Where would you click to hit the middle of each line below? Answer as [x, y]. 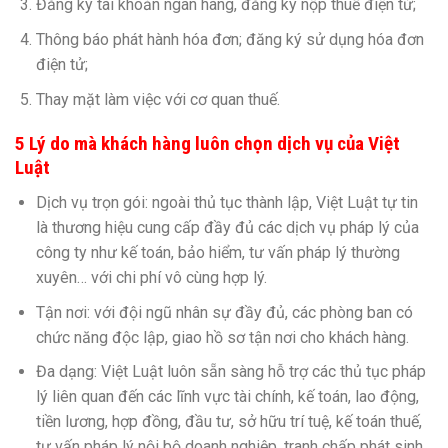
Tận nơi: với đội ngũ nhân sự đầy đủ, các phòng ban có [224, 312]
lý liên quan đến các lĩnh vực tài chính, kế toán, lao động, [227, 397]
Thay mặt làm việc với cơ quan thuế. [157, 99]
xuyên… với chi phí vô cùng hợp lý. [151, 277]
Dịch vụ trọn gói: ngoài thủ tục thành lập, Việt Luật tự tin [226, 202]
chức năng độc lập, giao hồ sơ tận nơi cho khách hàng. [222, 337]
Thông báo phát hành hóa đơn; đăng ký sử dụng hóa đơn [229, 39]
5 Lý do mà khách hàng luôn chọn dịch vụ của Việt [207, 144]
